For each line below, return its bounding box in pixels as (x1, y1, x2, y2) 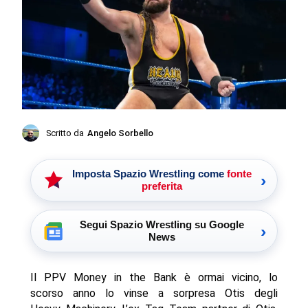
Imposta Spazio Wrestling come (71, 167, 227, 179)
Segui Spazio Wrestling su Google (79, 218, 244, 230)
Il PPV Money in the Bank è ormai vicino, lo (30, 270, 278, 284)
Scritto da (46, 127, 85, 138)
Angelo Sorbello (87, 127, 154, 138)
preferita (141, 179, 182, 192)
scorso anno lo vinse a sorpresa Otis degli (30, 286, 278, 300)
